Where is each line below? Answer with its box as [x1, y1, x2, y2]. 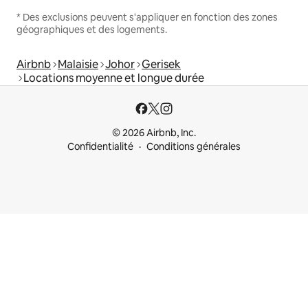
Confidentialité [67, 140, 133, 153]
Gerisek [142, 56, 181, 71]
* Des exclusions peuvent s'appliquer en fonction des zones [16, 10, 278, 23]
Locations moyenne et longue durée [23, 70, 204, 85]
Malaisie [58, 56, 98, 71]
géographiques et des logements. [16, 23, 167, 36]
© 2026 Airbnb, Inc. [112, 126, 196, 139]
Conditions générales [146, 140, 241, 153]
